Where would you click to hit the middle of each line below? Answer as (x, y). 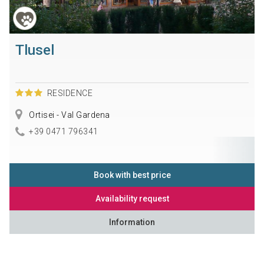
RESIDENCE (70, 93)
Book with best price (132, 175)
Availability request (132, 199)
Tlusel (34, 50)
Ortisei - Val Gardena (68, 115)
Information (132, 222)
